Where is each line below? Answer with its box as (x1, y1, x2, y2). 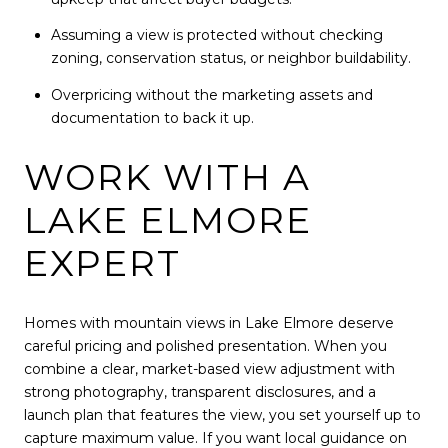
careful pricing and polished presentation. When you (24, 336, 387, 355)
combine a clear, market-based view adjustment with (24, 359, 395, 378)
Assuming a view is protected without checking (50, 26, 383, 45)
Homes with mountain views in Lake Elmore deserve (24, 313, 394, 332)
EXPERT (24, 241, 181, 286)
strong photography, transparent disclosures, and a (24, 382, 376, 401)
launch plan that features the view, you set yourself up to (24, 405, 421, 424)
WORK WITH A (24, 155, 311, 200)
